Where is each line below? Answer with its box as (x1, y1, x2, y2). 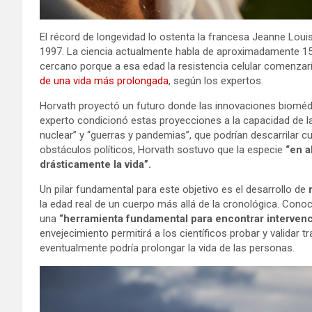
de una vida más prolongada (40, 74, 169, 87)
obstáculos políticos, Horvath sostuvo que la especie (40, 143, 286, 156)
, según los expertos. (169, 74, 263, 87)
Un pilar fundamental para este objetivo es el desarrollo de (40, 182, 306, 196)
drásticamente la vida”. (40, 157, 151, 171)
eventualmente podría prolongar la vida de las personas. (40, 241, 295, 254)
